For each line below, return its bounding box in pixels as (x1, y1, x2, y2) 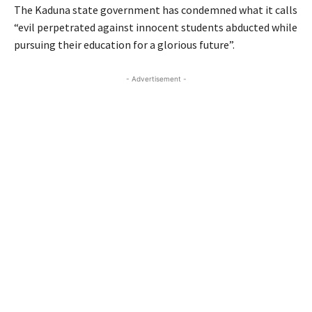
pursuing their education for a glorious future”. (14, 38, 235, 52)
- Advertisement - (125, 75, 187, 84)
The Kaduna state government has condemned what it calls (14, 3, 297, 17)
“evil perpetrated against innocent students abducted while (14, 20, 297, 35)
